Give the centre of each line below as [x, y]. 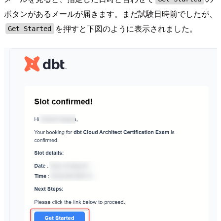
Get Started [30, 29]
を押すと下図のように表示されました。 [127, 29]
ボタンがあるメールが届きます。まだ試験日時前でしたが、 [110, 14]
